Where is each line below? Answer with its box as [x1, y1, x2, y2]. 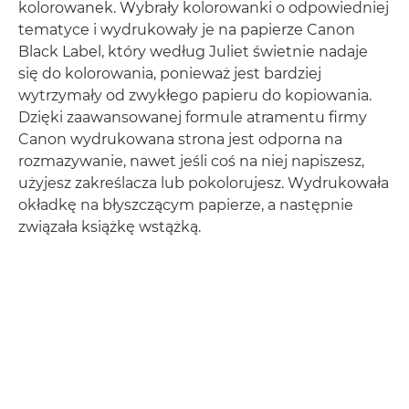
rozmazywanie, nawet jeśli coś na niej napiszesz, [18, 152, 364, 171]
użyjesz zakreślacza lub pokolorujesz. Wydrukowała [18, 174, 389, 193]
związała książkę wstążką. [18, 218, 201, 236]
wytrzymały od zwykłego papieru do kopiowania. [18, 87, 372, 105]
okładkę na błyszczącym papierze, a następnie [18, 196, 353, 215]
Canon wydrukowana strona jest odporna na [18, 131, 342, 149]
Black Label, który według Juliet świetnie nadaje [18, 43, 368, 61]
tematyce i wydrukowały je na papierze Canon [18, 21, 355, 39]
